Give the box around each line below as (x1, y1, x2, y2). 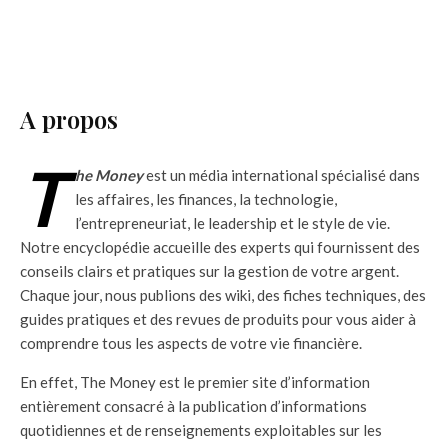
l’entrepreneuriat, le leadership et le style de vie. (75, 213, 390, 232)
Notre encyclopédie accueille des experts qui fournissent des (20, 237, 420, 256)
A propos (20, 102, 118, 135)
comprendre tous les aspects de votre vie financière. (20, 333, 362, 352)
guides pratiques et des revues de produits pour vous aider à (20, 309, 416, 328)
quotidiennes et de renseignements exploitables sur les (20, 420, 382, 439)
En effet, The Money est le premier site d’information (20, 372, 370, 391)
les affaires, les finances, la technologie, (75, 189, 337, 208)
